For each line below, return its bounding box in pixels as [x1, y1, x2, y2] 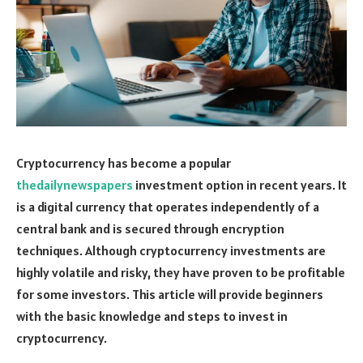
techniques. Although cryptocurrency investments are [16, 241, 326, 258]
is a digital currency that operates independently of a [16, 198, 319, 215]
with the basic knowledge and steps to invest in [16, 307, 288, 324]
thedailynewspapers [16, 176, 133, 193]
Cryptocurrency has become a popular [16, 154, 231, 171]
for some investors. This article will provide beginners [16, 285, 323, 302]
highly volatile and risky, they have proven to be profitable [16, 263, 345, 280]
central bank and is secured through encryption [16, 220, 284, 237]
